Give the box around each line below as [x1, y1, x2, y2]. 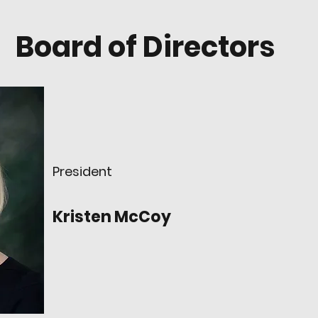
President [53, 163, 112, 180]
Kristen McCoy [53, 206, 171, 228]
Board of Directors [15, 27, 275, 67]
